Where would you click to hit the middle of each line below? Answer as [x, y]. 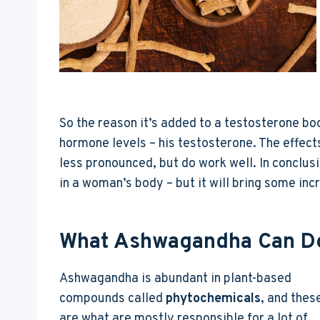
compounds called [112, 299]
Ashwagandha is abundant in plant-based [175, 279]
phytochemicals [213, 299]
